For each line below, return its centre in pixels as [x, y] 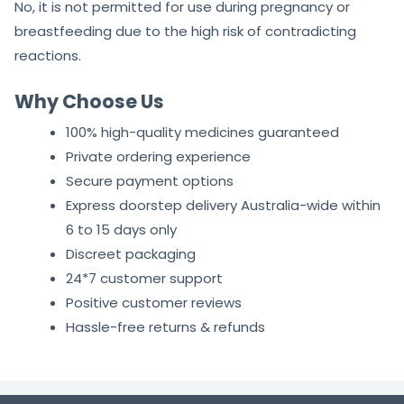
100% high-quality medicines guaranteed [202, 133]
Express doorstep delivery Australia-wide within [223, 206]
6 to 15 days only [121, 230]
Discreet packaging [131, 254]
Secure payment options [150, 181]
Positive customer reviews [154, 303]
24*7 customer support [144, 279]
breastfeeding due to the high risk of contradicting [185, 32]
